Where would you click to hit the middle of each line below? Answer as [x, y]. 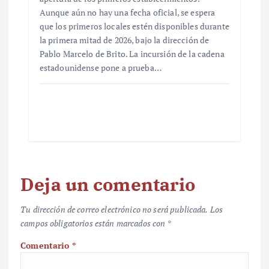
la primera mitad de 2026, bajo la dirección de [124, 40]
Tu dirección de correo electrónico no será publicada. [114, 209]
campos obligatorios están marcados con [94, 223]
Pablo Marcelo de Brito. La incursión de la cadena [132, 54]
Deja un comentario [108, 184]
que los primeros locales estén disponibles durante [134, 26]
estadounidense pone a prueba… [100, 68]
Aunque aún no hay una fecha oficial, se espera [127, 13]
